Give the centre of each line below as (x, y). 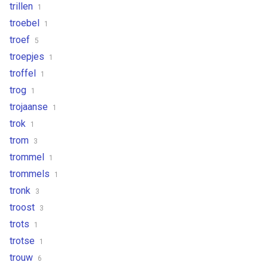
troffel (24, 73)
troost (23, 207)
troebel (26, 23)
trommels (31, 173)
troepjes (28, 56)
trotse (23, 240)
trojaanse (30, 106)
